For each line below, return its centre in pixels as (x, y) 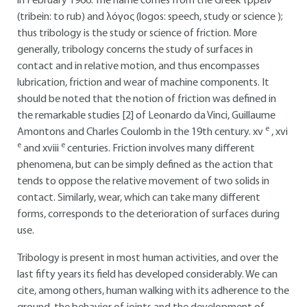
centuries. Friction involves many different (161, 149)
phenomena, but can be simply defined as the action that (145, 165)
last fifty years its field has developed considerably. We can (147, 275)
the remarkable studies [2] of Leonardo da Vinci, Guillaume (146, 116)
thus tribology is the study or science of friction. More (137, 34)
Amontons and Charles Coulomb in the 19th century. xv (141, 132)
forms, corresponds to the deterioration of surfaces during (148, 214)
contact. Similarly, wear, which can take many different (139, 198)
